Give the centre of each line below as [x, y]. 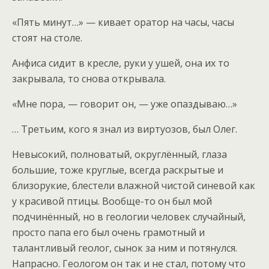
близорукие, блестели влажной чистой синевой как [134, 185]
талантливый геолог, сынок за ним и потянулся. [125, 248]
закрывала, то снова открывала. [89, 78]
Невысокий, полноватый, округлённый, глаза [119, 154]
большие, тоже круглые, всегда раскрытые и [118, 170]
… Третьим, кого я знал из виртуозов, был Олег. [125, 129]
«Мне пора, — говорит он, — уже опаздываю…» [125, 104]
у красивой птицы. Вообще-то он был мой [112, 201]
